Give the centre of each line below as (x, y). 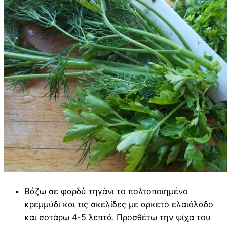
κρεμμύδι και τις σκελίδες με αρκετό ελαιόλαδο (119, 204)
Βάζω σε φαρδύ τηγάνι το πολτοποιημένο (106, 191)
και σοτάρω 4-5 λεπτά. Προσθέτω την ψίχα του (118, 217)
